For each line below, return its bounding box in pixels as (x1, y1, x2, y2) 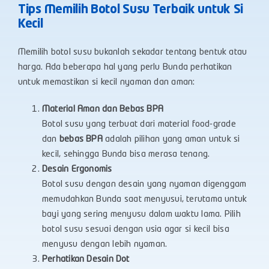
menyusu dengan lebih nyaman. (42, 240, 168, 249)
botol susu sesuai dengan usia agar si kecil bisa (42, 225, 229, 234)
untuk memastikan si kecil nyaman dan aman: (18, 78, 195, 87)
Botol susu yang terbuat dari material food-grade (42, 120, 236, 129)
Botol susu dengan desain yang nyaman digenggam (42, 180, 247, 189)
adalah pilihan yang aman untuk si (102, 135, 240, 144)
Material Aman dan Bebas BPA (42, 105, 164, 114)
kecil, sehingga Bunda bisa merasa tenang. (42, 150, 210, 159)
